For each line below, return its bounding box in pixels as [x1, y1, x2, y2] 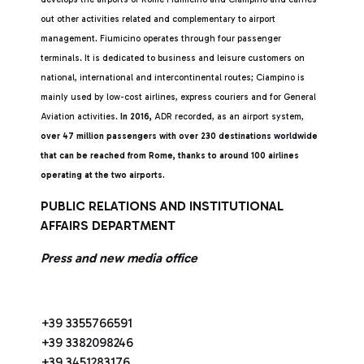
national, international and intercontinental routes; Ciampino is [41, 72, 305, 83]
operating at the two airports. [41, 170, 165, 180]
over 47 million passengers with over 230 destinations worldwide [41, 131, 318, 141]
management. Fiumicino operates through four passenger [41, 33, 281, 44]
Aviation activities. [41, 111, 120, 122]
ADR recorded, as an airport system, [152, 111, 304, 122]
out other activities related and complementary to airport [41, 14, 275, 24]
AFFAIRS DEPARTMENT [41, 218, 175, 233]
